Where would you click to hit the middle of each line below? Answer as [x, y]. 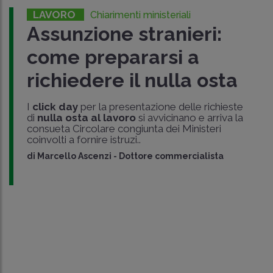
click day [55, 106]
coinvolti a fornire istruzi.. [83, 139]
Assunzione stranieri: [124, 34]
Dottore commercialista [171, 156]
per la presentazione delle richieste [160, 106]
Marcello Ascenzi [74, 156]
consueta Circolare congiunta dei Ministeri [124, 128]
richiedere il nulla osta [132, 80]
